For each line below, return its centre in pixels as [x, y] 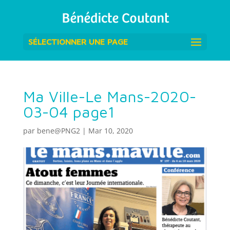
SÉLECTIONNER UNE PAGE [78, 41]
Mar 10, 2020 [110, 131]
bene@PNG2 [58, 131]
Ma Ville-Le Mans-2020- [109, 96]
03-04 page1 [69, 112]
